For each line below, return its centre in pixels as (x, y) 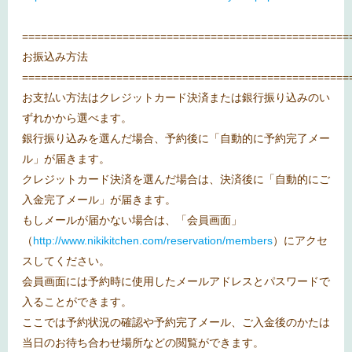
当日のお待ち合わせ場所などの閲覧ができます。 (143, 343)
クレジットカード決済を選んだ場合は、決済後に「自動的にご (176, 180)
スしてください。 (66, 261)
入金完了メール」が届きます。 (99, 200)
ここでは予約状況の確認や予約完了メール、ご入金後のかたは (176, 323)
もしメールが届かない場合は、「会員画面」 (132, 220)
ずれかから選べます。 (77, 118)
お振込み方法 (55, 57)
